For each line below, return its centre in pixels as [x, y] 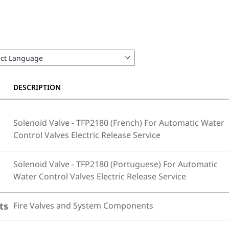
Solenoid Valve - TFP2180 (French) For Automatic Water [119, 123]
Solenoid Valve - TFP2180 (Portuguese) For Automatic [116, 164]
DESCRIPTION [37, 87]
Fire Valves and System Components [84, 205]
